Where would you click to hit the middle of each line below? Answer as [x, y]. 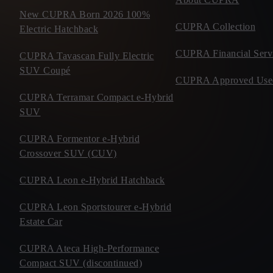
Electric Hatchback [59, 29]
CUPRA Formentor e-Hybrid [80, 139]
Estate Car [41, 222]
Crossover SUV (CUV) [68, 153]
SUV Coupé [45, 70]
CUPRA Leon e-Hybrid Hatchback [92, 180]
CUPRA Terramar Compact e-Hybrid [97, 97]
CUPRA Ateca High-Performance [89, 248]
